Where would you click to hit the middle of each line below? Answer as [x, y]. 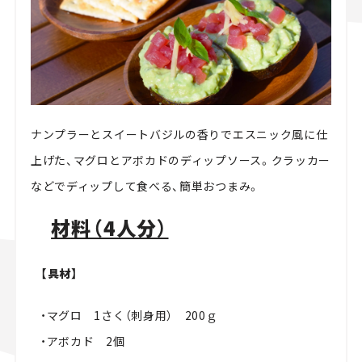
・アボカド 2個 [82, 341]
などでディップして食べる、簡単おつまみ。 [145, 185]
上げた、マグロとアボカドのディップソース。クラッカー [181, 160]
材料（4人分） [110, 227]
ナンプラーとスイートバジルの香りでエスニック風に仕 [179, 134]
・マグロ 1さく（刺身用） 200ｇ [129, 315]
